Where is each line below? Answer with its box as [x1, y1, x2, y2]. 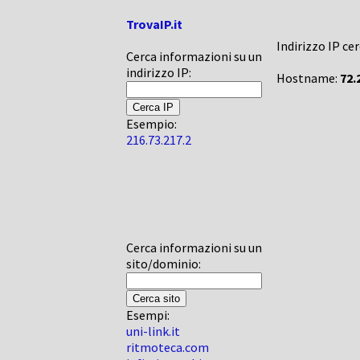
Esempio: [126, 116, 177, 132]
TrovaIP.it [126, 16, 182, 32]
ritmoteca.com [126, 339, 209, 355]
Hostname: [276, 70, 340, 86]
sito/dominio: [126, 256, 201, 272]
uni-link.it [126, 323, 180, 339]
